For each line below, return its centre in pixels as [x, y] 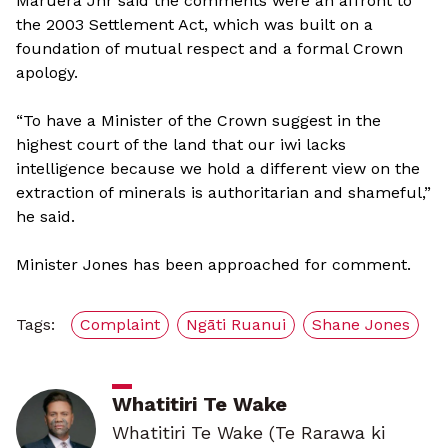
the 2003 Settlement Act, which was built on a [194, 25]
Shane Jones [361, 325]
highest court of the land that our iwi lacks [181, 145]
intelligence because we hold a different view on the [218, 169]
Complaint [120, 325]
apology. [47, 73]
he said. [45, 217]
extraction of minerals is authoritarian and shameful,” [223, 193]
